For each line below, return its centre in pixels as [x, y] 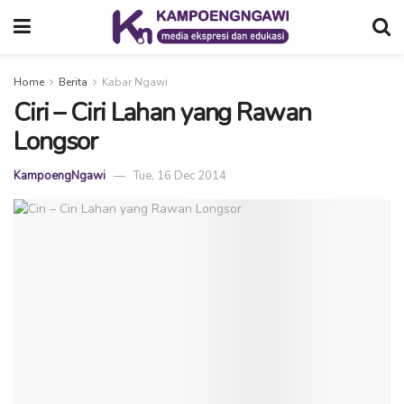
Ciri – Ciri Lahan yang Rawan [162, 113]
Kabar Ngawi [135, 82]
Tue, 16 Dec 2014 [180, 176]
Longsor [56, 142]
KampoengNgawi [60, 176]
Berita [73, 82]
